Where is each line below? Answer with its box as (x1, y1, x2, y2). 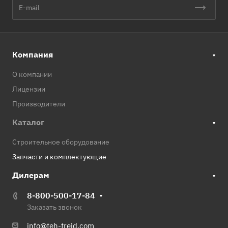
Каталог (12, 117, 44, 128)
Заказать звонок (27, 203, 82, 212)
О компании (12, 70, 52, 79)
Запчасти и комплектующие (12, 152, 106, 162)
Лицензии (12, 84, 45, 94)
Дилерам (12, 170, 49, 181)
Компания (12, 49, 53, 60)
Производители (12, 99, 65, 109)
